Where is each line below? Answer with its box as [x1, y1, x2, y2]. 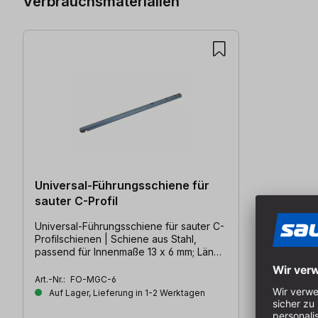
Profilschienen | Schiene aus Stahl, [35, 233, 197, 246]
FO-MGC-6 [70, 274, 116, 285]
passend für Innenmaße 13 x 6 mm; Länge [35, 246, 226, 258]
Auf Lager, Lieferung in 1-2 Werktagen [47, 287, 205, 299]
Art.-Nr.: [35, 274, 67, 285]
